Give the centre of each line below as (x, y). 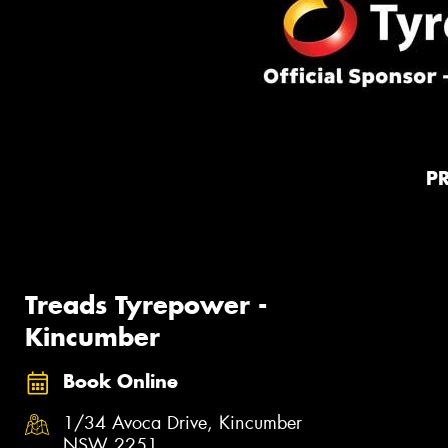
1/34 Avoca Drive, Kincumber (182, 423)
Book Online (120, 381)
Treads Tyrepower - (146, 304)
